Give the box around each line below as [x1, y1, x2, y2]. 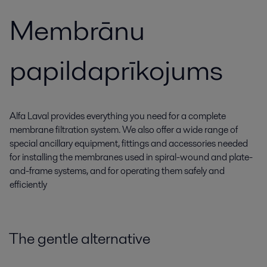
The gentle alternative [9, 228, 150, 249]
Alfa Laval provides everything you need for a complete [10, 109, 226, 123]
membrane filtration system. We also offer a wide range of [10, 123, 238, 136]
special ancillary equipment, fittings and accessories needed [10, 136, 248, 150]
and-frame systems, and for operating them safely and [10, 164, 225, 178]
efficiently [10, 178, 47, 191]
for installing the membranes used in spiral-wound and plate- [10, 150, 253, 164]
